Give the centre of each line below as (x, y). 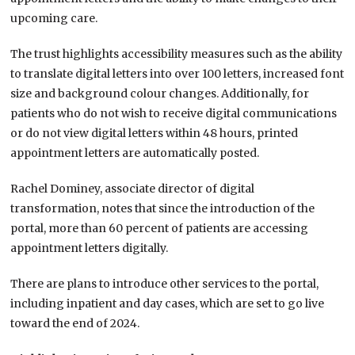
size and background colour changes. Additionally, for (160, 94)
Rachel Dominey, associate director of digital (133, 189)
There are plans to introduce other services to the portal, (165, 284)
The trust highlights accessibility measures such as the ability (177, 54)
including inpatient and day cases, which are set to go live (168, 304)
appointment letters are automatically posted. (135, 153)
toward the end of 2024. (75, 324)
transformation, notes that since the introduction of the (163, 209)
